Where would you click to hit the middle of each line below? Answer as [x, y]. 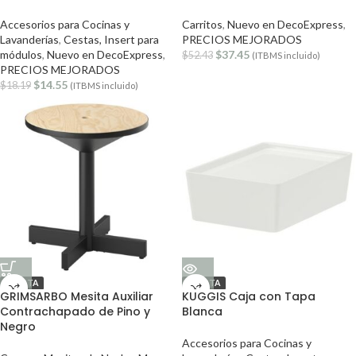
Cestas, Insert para [111, 39]
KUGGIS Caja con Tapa [249, 296]
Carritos [202, 24]
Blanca [202, 311]
